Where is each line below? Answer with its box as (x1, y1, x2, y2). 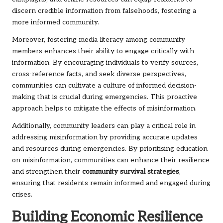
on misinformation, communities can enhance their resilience (12, 156, 210, 165)
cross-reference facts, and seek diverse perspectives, (12, 70, 186, 79)
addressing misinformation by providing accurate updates (12, 133, 198, 142)
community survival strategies (82, 168, 179, 176)
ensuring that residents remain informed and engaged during (12, 179, 211, 188)
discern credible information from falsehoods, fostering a (12, 7, 196, 15)
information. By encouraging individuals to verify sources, (12, 59, 198, 67)
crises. (12, 191, 32, 199)
